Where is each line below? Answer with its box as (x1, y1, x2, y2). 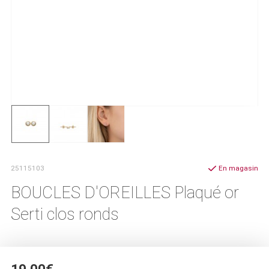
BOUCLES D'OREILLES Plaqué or (11, 183, 239, 202)
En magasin (219, 164, 258, 172)
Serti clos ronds (11, 204, 119, 224)
